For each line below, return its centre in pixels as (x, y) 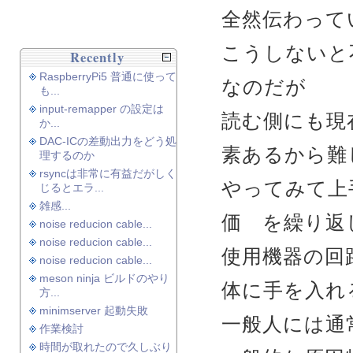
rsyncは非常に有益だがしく (108, 173)
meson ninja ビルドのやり (104, 278)
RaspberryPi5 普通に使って (108, 76)
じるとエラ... (72, 188)
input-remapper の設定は (102, 109)
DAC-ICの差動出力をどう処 (108, 141)
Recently (97, 58)
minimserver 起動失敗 (94, 310)
